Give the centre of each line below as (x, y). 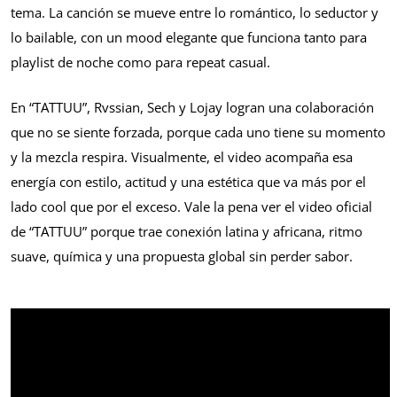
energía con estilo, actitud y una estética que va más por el (188, 181)
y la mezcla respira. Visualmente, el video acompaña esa (182, 156)
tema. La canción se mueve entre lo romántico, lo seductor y (195, 13)
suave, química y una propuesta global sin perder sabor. (182, 256)
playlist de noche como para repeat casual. (140, 62)
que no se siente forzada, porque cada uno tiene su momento (198, 132)
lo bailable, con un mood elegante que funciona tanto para (189, 38)
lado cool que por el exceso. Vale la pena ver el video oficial (191, 206)
